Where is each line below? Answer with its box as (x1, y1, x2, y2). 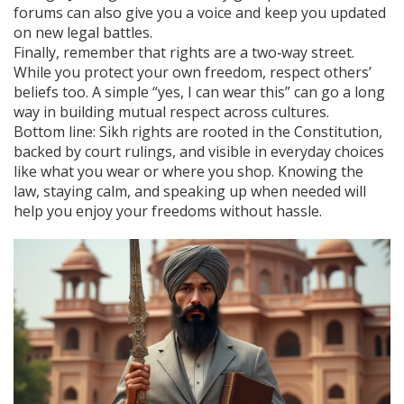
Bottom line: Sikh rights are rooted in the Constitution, (14, 122, 382, 142)
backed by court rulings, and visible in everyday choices (14, 142, 384, 162)
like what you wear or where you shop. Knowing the (14, 161, 363, 182)
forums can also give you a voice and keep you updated (14, 3, 386, 23)
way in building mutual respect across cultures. (14, 102, 329, 123)
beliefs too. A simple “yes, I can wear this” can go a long (14, 82, 385, 103)
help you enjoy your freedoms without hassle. (14, 201, 322, 222)
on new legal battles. (14, 23, 152, 43)
